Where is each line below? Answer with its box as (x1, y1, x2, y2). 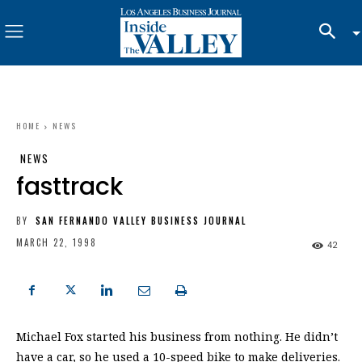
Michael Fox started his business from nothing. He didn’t (16, 329, 338, 345)
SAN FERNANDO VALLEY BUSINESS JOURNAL (36, 213, 246, 227)
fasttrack (16, 169, 123, 204)
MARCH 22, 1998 (16, 236, 97, 250)
